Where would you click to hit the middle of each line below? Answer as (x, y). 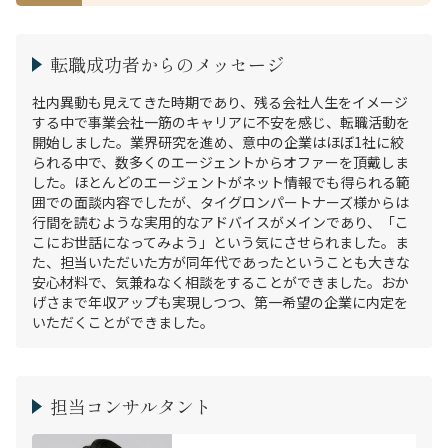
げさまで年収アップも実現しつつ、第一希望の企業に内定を (220, 302)
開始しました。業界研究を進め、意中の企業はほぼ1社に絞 (218, 142)
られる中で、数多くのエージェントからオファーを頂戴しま (220, 162)
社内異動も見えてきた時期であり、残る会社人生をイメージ (220, 102)
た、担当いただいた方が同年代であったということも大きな (221, 262)
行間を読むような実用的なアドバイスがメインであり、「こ (220, 222)
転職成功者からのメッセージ (167, 64)
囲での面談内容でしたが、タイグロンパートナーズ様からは (220, 202)
